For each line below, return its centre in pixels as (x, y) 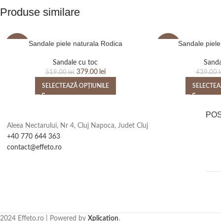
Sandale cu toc (75, 63)
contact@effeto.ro (34, 148)
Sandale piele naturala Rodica (75, 44)
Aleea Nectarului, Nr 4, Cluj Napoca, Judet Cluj (77, 126)
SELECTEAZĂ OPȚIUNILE (75, 86)
